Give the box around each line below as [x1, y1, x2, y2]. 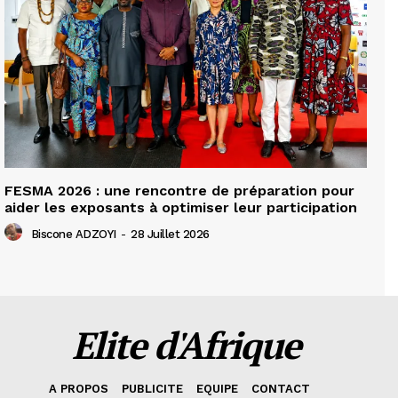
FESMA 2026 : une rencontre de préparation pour [4, 182, 354, 200]
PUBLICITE [121, 382, 183, 396]
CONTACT [251, 382, 310, 396]
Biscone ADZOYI [30, 227, 116, 241]
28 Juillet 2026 [131, 227, 210, 241]
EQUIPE [195, 382, 238, 396]
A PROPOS [48, 382, 108, 396]
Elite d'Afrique [71, 320, 300, 370]
